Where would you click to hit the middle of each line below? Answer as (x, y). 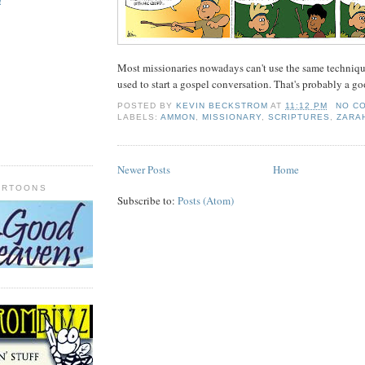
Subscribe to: (147, 200)
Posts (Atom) (206, 200)
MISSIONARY (232, 117)
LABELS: (139, 117)
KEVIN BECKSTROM (222, 105)
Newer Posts (144, 169)
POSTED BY (147, 105)
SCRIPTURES (299, 117)
